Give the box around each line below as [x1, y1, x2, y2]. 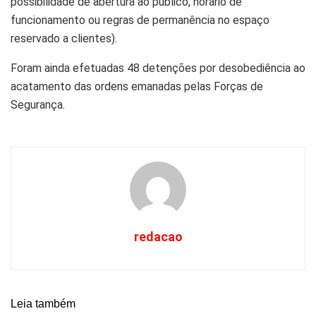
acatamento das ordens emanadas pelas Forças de [11, 79, 263, 93]
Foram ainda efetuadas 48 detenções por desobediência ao [11, 61, 305, 75]
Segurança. [11, 97, 65, 111]
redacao [133, 229, 183, 244]
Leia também [11, 297, 75, 310]
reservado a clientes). [11, 31, 117, 45]
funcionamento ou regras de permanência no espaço [11, 13, 269, 27]
